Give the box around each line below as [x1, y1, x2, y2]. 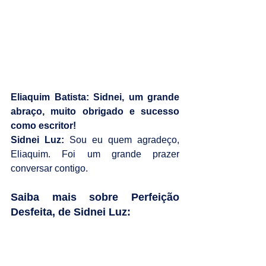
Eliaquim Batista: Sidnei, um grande [11, 91, 179, 102]
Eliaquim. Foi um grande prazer [11, 148, 179, 159]
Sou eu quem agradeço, [64, 134, 179, 145]
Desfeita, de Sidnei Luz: [11, 205, 131, 218]
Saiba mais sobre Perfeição [11, 191, 179, 203]
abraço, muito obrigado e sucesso [11, 106, 179, 116]
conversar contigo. [11, 163, 88, 173]
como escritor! [11, 120, 76, 131]
